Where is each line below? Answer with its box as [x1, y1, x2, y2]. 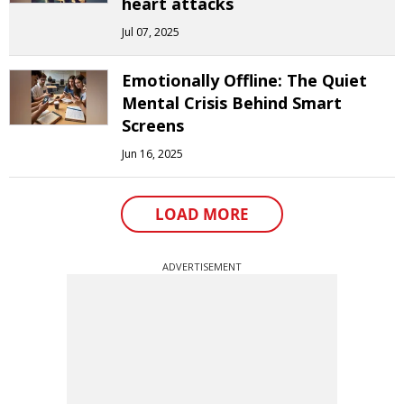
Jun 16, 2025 [122, 146, 183, 161]
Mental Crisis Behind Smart [122, 92, 342, 114]
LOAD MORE [155, 204, 249, 225]
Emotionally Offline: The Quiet [122, 69, 367, 91]
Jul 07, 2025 [122, 24, 179, 40]
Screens [122, 115, 184, 136]
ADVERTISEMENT [162, 260, 242, 273]
